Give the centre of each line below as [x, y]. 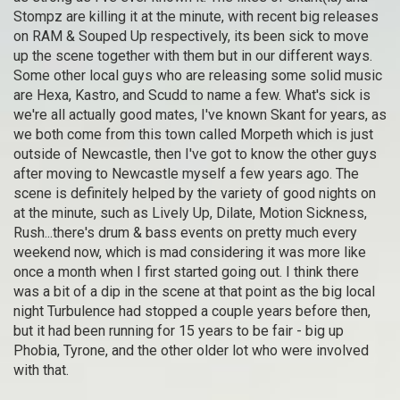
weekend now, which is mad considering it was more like [190, 252]
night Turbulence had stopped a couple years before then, [192, 311]
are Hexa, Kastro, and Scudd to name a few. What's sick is [192, 95]
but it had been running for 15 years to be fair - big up [179, 330]
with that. [41, 370]
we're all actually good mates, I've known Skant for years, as [200, 114]
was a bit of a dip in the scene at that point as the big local [194, 291]
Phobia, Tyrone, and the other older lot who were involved [191, 350]
